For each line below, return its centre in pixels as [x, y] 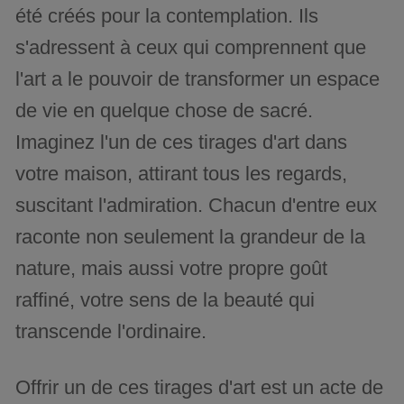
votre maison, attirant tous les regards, [182, 174]
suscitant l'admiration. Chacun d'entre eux [197, 206]
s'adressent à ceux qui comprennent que [191, 48]
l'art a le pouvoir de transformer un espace [198, 79]
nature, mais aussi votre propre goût [172, 269]
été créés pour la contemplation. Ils [167, 16]
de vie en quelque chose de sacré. [165, 111]
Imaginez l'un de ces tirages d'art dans [182, 142]
